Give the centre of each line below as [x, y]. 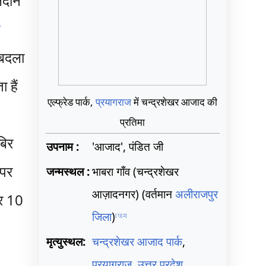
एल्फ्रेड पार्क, [72, 102]
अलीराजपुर [196, 194]
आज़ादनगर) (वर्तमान [133, 194]
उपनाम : [62, 146]
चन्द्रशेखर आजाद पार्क [137, 241]
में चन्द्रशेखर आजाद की [175, 102]
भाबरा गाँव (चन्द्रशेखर [135, 171]
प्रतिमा [133, 122]
